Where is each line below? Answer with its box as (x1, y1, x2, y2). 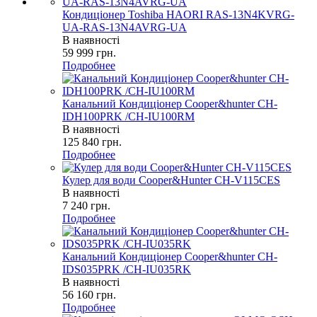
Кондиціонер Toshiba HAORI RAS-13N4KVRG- (62, 8, 294, 21)
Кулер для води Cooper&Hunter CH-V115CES (62, 173, 280, 186)
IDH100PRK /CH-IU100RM (62, 110, 195, 122)
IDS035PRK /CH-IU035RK (62, 263, 191, 275)
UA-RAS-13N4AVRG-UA (62, 21, 187, 33)
